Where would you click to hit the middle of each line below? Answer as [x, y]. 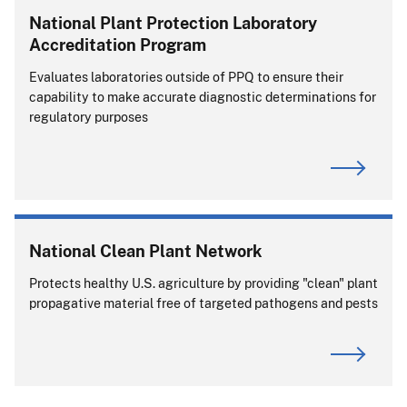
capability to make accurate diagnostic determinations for [203, 96]
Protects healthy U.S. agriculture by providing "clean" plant [203, 283]
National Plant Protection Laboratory [173, 22]
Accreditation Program [118, 44]
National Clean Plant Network [146, 250]
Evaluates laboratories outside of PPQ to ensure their [186, 76]
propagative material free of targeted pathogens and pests [203, 303]
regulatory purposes [89, 116]
